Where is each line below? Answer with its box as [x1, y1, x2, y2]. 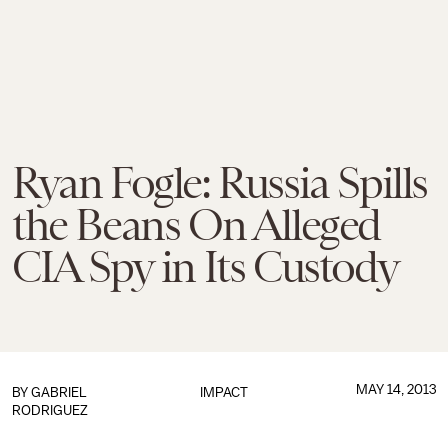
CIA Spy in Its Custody [12, 242, 399, 292]
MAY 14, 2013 [355, 382, 436, 397]
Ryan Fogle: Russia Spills [12, 158, 428, 208]
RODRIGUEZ [12, 403, 88, 418]
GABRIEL [31, 385, 87, 400]
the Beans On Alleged [12, 200, 381, 250]
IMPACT [199, 385, 248, 400]
